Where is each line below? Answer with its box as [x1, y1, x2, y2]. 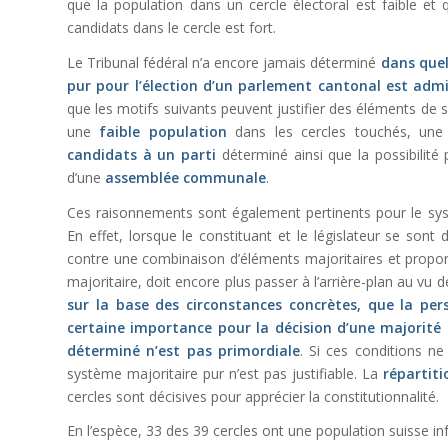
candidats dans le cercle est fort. [67, 17, 276, 37]
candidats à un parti [67, 144, 217, 164]
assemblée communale [105, 167, 266, 187]
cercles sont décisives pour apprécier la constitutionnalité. [67, 386, 439, 406]
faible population [99, 121, 227, 141]
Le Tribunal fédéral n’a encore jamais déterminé [67, 52, 377, 72]
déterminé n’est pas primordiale [67, 340, 300, 360]
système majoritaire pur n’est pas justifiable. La [67, 363, 383, 383]
